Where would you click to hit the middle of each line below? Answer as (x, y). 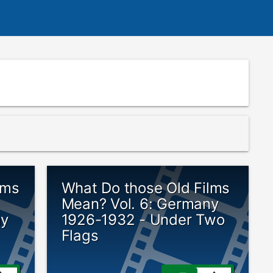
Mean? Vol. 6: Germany (140, 204)
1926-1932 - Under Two (143, 220)
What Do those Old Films (146, 188)
